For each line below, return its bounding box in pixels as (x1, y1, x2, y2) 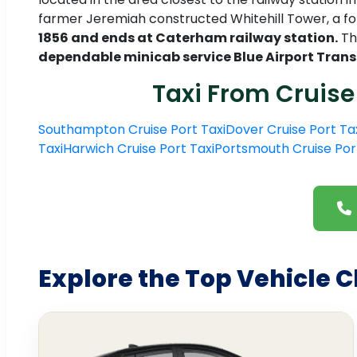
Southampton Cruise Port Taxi (38, 120, 226, 139)
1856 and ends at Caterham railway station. (38, 29, 338, 48)
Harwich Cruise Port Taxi (63, 139, 214, 159)
